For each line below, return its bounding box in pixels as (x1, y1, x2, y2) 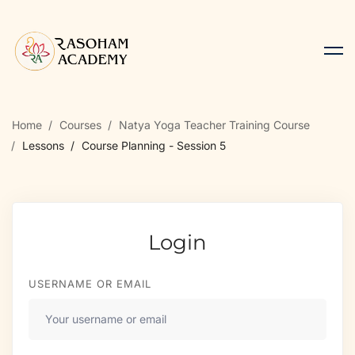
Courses (59, 117, 101, 132)
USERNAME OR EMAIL (29, 277, 151, 290)
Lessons (22, 138, 64, 152)
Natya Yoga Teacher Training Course (119, 117, 310, 132)
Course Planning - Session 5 (82, 138, 226, 152)
